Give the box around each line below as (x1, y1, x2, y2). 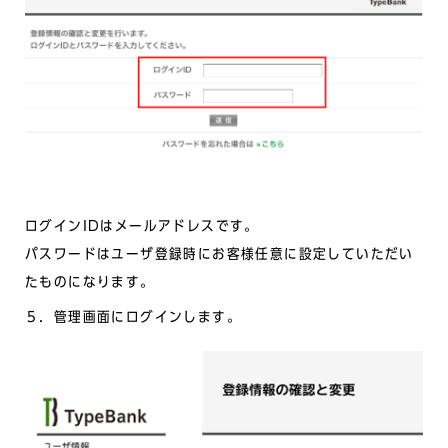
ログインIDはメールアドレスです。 (25, 219, 259, 234)
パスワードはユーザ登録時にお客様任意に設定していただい (25, 247, 414, 262)
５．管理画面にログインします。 (25, 310, 241, 325)
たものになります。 (25, 275, 155, 290)
